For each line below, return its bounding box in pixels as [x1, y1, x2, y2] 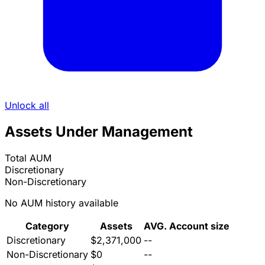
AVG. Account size [144, 220, 230, 232]
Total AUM [5, 152, 51, 164]
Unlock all [5, 99, 49, 112]
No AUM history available [5, 197, 118, 209]
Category [25, 220, 69, 232]
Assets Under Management [5, 123, 193, 141]
